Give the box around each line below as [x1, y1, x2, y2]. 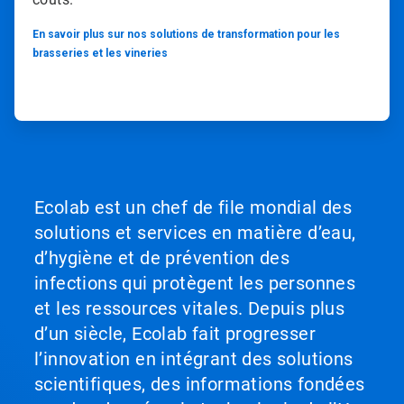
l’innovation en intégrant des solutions [34, 347, 353, 370]
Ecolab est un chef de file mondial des [34, 196, 353, 218]
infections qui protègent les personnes [34, 271, 356, 294]
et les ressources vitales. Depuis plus [34, 297, 345, 319]
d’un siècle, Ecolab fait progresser [34, 322, 316, 344]
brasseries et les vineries [32, 46, 168, 60]
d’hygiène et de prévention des [34, 246, 289, 269]
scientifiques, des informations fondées [34, 372, 365, 395]
